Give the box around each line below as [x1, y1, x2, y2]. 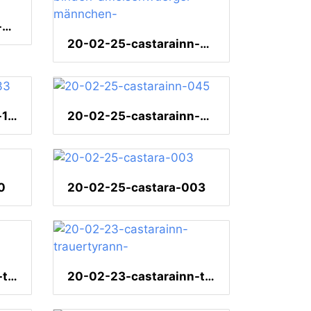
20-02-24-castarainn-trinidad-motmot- [8, 269, 17, 284]
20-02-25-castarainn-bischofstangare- [2, 19, 12, 33]
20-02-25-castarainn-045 [200, 108, 210, 123]
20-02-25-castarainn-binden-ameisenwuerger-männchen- [200, 36, 210, 51]
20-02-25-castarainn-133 [8, 108, 17, 123]
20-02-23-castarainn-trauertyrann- [205, 269, 215, 284]
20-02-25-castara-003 [67, 180, 205, 195]
